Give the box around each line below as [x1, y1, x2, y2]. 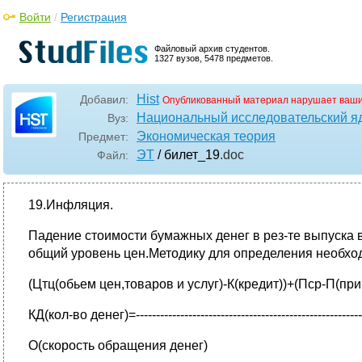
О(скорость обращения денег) [28, 339, 208, 352]
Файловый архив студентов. [154, 44, 270, 53]
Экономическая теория [137, 129, 276, 143]
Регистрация [61, 11, 127, 23]
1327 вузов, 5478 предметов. [154, 53, 273, 63]
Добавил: [80, 93, 128, 106]
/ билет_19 [154, 148, 220, 162]
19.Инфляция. [28, 198, 113, 212]
